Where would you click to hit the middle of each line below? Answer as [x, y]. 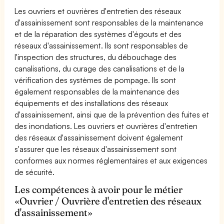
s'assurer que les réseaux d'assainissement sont [96, 149]
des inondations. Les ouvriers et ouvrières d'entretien [106, 126]
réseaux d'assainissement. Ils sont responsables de [101, 45]
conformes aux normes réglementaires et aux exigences [111, 160]
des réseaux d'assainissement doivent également [99, 137]
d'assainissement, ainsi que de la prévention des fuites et [112, 114]
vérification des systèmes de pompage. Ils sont [95, 80]
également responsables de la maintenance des [97, 91]
